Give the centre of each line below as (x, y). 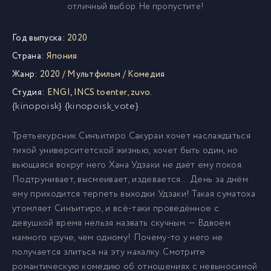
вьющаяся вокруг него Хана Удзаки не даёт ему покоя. (128, 165)
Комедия (146, 74)
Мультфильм (94, 74)
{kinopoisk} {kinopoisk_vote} (75, 106)
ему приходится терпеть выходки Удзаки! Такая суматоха (134, 194)
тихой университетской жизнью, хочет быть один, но (125, 151)
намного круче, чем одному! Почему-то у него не (118, 238)
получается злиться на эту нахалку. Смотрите (109, 252)
